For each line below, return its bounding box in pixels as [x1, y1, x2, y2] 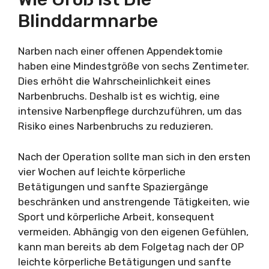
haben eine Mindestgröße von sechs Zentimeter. [18, 60, 249, 72]
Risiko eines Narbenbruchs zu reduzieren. [18, 120, 213, 132]
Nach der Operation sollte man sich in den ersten [18, 150, 250, 163]
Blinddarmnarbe [18, 10, 158, 32]
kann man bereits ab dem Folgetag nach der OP [18, 240, 244, 253]
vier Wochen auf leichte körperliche [18, 165, 186, 178]
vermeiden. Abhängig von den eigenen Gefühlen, [18, 225, 249, 238]
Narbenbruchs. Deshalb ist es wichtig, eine [18, 90, 220, 102]
